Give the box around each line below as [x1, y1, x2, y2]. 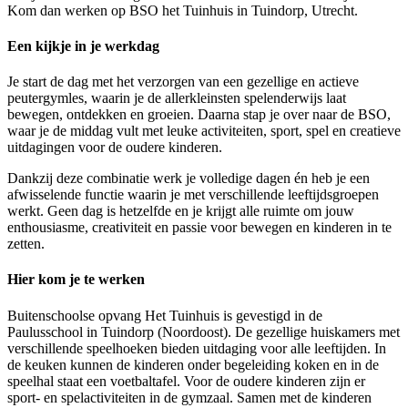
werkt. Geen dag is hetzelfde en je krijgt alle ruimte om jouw [7, 203, 354, 219]
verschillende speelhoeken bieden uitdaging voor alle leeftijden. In [7, 340, 386, 356]
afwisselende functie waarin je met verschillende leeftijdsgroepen [7, 187, 379, 203]
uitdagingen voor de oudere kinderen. [7, 139, 222, 156]
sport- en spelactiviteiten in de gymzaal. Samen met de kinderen [7, 389, 372, 405]
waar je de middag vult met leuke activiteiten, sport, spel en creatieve [7, 123, 401, 139]
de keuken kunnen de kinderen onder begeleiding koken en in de [7, 356, 379, 372]
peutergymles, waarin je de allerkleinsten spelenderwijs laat [7, 90, 346, 107]
